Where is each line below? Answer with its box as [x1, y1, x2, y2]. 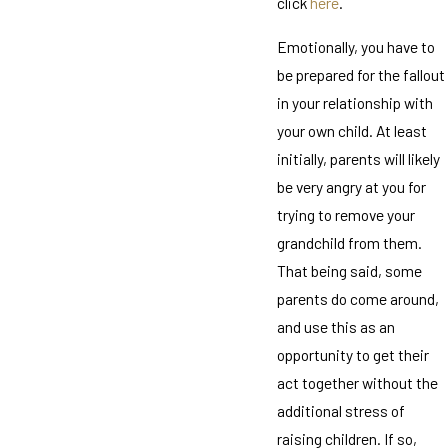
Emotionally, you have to [276, 37, 435, 57]
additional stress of [276, 401, 405, 421]
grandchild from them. [276, 233, 422, 253]
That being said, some [276, 261, 422, 281]
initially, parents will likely [276, 149, 440, 169]
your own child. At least [276, 121, 427, 141]
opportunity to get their [276, 345, 429, 365]
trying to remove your [276, 205, 415, 225]
